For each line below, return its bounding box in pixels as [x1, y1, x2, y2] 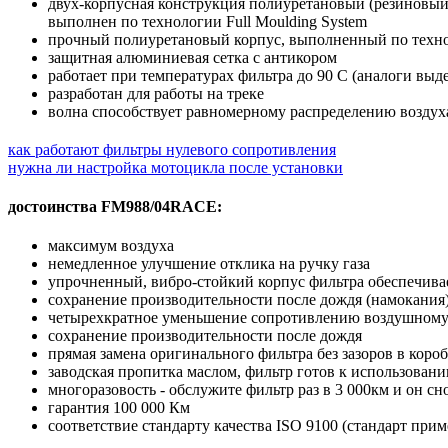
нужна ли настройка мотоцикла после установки [8, 158, 343, 176]
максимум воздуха [48, 237, 174, 255]
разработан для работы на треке [48, 84, 264, 102]
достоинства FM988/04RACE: [8, 198, 222, 216]
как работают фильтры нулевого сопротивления [8, 140, 336, 158]
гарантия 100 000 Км [48, 399, 190, 417]
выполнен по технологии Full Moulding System [48, 12, 367, 30]
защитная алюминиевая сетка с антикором [48, 48, 337, 66]
